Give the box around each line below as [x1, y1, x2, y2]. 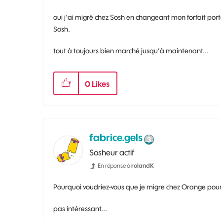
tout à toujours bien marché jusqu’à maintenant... [53, 46, 209, 56]
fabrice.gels [89, 131, 143, 144]
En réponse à [98, 162, 131, 170]
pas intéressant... [53, 204, 107, 214]
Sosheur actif [89, 147, 134, 158]
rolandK [131, 162, 154, 170]
